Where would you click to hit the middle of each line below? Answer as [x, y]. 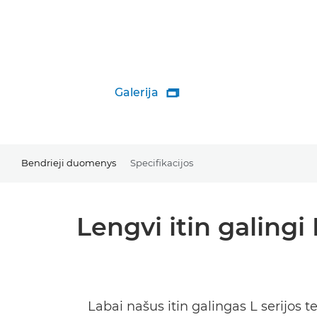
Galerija [137, 92]
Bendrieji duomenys [69, 162]
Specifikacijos [162, 162]
